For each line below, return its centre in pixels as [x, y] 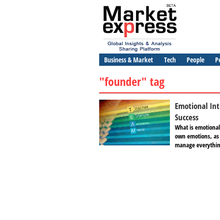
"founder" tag [132, 81]
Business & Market [129, 60]
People [195, 60]
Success [187, 117]
